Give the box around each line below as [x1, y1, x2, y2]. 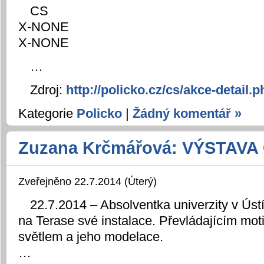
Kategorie [18, 106, 77, 121]
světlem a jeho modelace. [18, 229, 163, 245]
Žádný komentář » [133, 106, 242, 121]
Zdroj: [30, 82, 66, 98]
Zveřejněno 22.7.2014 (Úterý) [18, 175, 157, 188]
